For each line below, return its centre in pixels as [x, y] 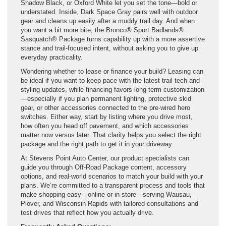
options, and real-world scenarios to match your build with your [112, 176]
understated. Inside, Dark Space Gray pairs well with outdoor [109, 12]
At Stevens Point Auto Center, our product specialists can [105, 158]
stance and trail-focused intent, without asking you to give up [109, 48]
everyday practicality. [52, 57]
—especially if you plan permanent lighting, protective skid [106, 98]
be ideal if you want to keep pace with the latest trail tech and [110, 80]
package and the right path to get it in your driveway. [97, 144]
